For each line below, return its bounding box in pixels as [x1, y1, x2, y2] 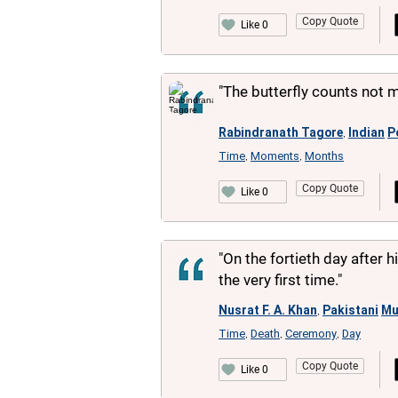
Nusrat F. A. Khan [219, 303, 317, 317]
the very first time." [219, 271, 342, 289]
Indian [348, 125, 385, 139]
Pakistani [322, 303, 378, 317]
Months [305, 149, 344, 163]
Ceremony [285, 327, 337, 340]
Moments [251, 149, 299, 163]
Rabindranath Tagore [219, 125, 343, 139]
